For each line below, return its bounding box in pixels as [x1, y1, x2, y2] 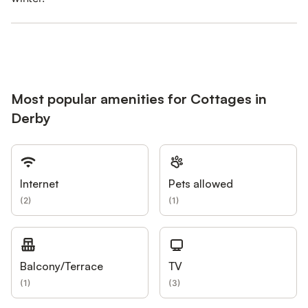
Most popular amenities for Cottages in [11, 90, 267, 108]
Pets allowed [168, 177, 233, 191]
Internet [20, 177, 58, 191]
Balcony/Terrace [20, 259, 103, 274]
